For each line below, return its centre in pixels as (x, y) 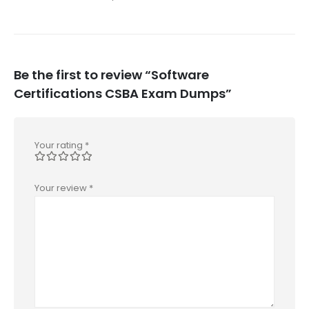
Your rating (60, 145)
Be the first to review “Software (111, 74)
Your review (62, 188)
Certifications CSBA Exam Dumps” (123, 93)
